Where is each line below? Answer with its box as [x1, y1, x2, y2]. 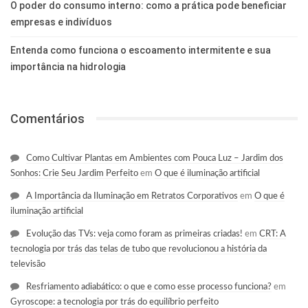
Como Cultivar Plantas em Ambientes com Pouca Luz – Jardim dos [26, 154, 283, 164]
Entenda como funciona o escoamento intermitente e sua [10, 44, 271, 56]
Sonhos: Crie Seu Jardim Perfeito [10, 169, 138, 179]
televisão [10, 260, 45, 269]
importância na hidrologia [10, 60, 126, 72]
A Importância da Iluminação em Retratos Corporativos [26, 192, 238, 201]
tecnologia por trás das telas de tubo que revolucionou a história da [10, 245, 267, 254]
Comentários [10, 111, 85, 126]
